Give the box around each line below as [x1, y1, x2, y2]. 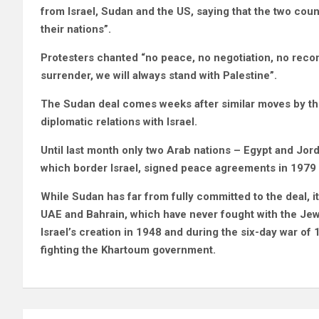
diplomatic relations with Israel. [41, 115, 197, 128]
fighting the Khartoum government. [41, 244, 216, 256]
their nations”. [41, 23, 111, 36]
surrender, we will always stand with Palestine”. [41, 69, 277, 82]
